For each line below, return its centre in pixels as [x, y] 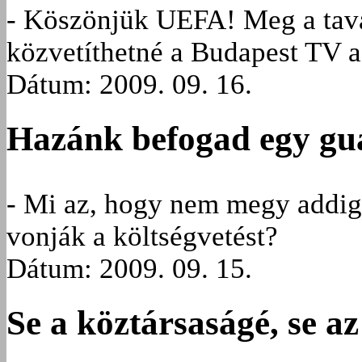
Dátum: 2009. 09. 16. [129, 85]
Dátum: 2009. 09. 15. [129, 269]
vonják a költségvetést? [142, 237]
